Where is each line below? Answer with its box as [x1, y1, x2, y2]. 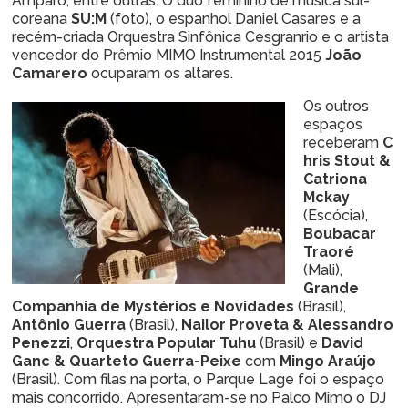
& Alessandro [292, 316, 393, 333]
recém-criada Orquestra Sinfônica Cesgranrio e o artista [12, 28, 389, 46]
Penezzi [12, 334, 70, 352]
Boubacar [303, 225, 376, 242]
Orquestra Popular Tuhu [76, 334, 256, 352]
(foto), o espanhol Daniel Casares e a [107, 10, 361, 27]
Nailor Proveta [181, 316, 289, 333]
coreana [12, 10, 71, 27]
